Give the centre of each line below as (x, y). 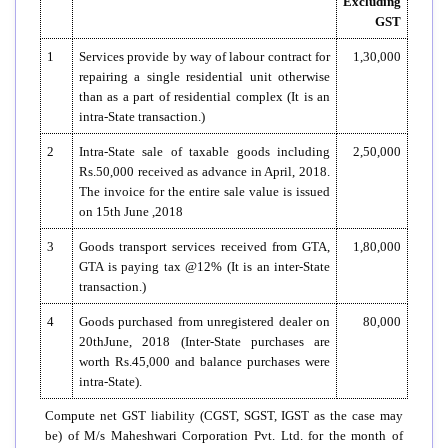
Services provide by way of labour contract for (204, 56)
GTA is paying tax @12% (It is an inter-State (204, 266)
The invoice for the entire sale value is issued (204, 191)
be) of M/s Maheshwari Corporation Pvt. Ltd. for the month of (224, 435)
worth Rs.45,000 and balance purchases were (204, 361)
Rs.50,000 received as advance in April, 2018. (204, 171)
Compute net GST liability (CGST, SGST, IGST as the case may (224, 415)
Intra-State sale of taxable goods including (204, 151)
